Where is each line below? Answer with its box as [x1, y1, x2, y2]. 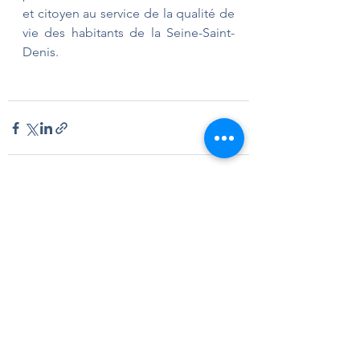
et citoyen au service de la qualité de [22, 6, 235, 22]
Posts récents [8, 212, 94, 231]
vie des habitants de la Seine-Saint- [22, 25, 235, 41]
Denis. [22, 44, 59, 60]
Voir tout [207, 211, 249, 227]
